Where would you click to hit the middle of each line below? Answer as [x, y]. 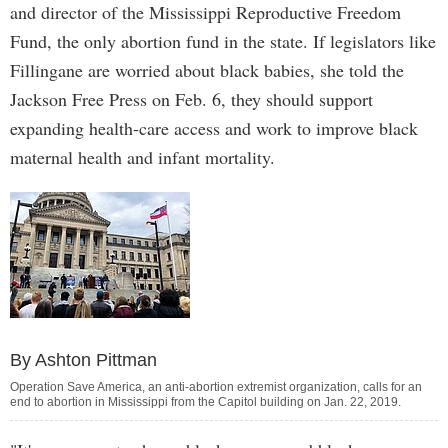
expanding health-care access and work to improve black [214, 128]
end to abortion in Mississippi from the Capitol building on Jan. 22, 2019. [205, 402]
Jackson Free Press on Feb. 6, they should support [191, 99]
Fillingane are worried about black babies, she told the [207, 70]
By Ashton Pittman [83, 360]
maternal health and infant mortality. [142, 157]
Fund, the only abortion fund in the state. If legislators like [223, 41]
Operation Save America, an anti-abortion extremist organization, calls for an [216, 387]
